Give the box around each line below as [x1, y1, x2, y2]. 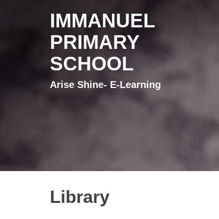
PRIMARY [50, 31, 139, 53]
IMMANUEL [50, 10, 154, 31]
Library [50, 187, 109, 207]
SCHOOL [50, 53, 133, 74]
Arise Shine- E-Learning [50, 79, 161, 90]
